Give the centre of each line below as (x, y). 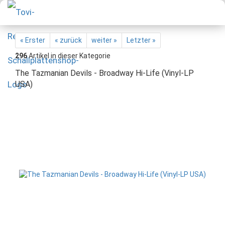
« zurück (68, 40)
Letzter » (141, 40)
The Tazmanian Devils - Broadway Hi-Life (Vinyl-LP (104, 73)
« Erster (33, 40)
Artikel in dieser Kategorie (69, 56)
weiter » (104, 40)
